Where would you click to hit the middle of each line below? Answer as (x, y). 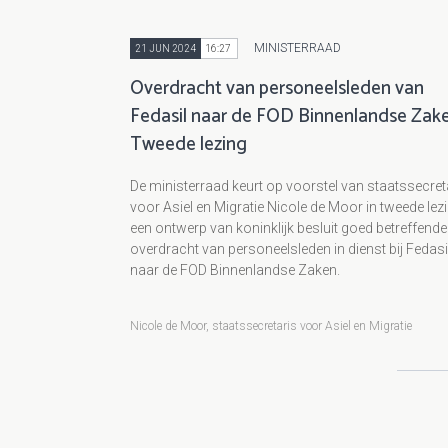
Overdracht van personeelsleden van (277, 88)
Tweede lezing (188, 144)
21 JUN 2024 (165, 48)
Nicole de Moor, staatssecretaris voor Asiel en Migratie (271, 325)
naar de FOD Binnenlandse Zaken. (235, 269)
